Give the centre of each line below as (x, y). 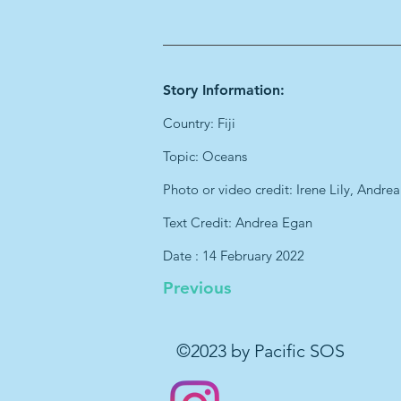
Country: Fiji (199, 123)
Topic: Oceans (205, 156)
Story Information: (224, 90)
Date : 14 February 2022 (234, 256)
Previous (197, 288)
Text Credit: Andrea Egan (238, 222)
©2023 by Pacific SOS (260, 351)
